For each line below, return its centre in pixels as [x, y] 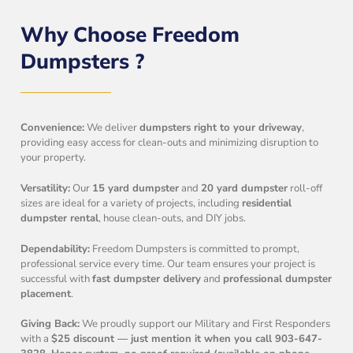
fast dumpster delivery [147, 279]
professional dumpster [278, 279]
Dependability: [56, 249]
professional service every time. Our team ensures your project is [168, 264]
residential [267, 204]
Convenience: [53, 128]
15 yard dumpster [136, 189]
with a [36, 339]
